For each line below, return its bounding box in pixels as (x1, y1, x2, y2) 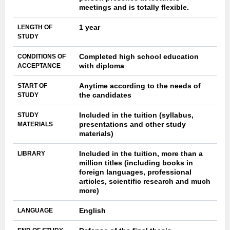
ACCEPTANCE (17, 62, 61, 69)
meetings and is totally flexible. (79, 3, 189, 11)
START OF (17, 82, 47, 89)
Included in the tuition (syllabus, (79, 111, 194, 119)
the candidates (79, 91, 131, 99)
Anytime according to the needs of (79, 82, 201, 90)
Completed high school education (79, 52, 199, 61)
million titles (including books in (79, 159, 193, 167)
